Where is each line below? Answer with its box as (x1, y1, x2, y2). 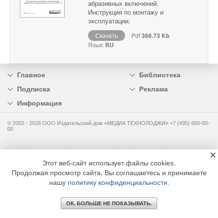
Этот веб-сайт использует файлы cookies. (42, 159, 176, 167)
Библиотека (139, 71, 181, 79)
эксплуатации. (88, 16, 130, 26)
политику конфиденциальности (67, 179, 167, 186)
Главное (17, 71, 45, 79)
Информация (17, 99, 62, 108)
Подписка (17, 85, 50, 93)
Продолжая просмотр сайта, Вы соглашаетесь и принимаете (11, 169, 207, 177)
